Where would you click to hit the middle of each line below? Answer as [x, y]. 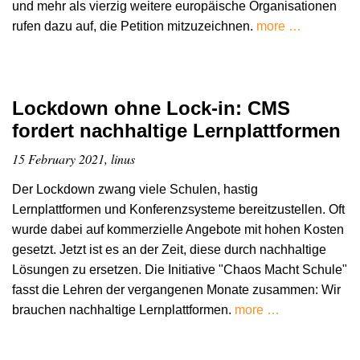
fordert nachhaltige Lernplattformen [176, 130]
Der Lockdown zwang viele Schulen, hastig [135, 189]
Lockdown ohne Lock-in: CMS [151, 108]
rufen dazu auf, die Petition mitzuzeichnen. [134, 26]
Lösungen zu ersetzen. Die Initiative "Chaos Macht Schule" [180, 269]
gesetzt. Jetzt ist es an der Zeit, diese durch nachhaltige [169, 249]
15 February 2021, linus [74, 158]
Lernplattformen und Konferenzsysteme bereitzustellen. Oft [178, 209]
